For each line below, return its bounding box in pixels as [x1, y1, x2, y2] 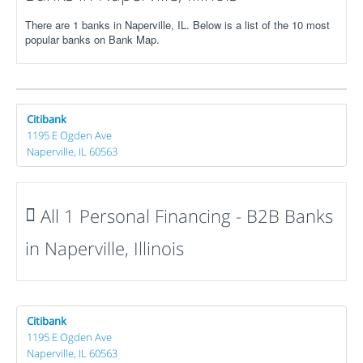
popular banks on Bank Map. [25, 31, 160, 47]
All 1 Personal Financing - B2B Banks [36, 203, 333, 228]
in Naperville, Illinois [25, 235, 184, 260]
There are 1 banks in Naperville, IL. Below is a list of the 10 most [25, 16, 330, 32]
